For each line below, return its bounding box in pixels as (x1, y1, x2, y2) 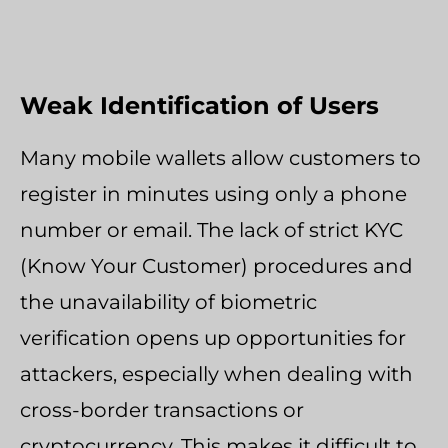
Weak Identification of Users (20, 90, 379, 120)
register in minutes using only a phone (20, 181, 407, 206)
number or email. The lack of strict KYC (20, 217, 403, 242)
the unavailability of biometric (20, 289, 317, 314)
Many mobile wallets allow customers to (20, 145, 421, 170)
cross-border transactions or (20, 397, 304, 422)
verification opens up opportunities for (20, 325, 406, 350)
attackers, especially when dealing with (20, 361, 413, 386)
